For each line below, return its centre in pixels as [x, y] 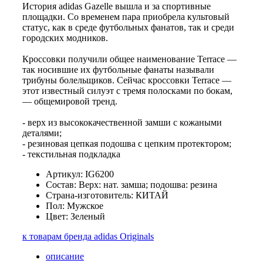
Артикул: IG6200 [80, 174]
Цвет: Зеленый [75, 217]
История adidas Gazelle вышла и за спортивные [117, 6]
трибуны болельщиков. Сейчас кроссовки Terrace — [127, 80]
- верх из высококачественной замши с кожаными [122, 123]
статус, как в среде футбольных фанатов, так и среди [128, 28]
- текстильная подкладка [71, 154]
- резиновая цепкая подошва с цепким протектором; [127, 144]
